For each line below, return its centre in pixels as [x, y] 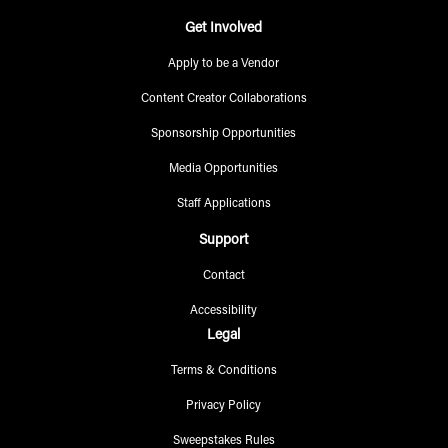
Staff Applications [223, 203]
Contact [223, 275]
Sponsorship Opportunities [224, 133]
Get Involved [224, 28]
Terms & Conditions [223, 370]
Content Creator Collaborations [223, 98]
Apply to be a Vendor [224, 63]
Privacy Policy [224, 405]
